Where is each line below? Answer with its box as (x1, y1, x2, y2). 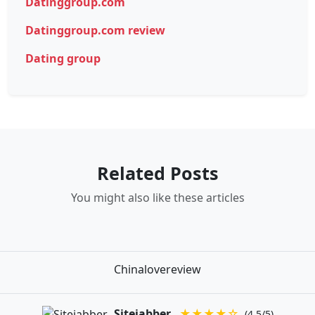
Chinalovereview (114, 261, 201, 277)
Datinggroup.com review (25, 22, 165, 38)
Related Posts (96, 160, 219, 185)
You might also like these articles (70, 189, 245, 205)
